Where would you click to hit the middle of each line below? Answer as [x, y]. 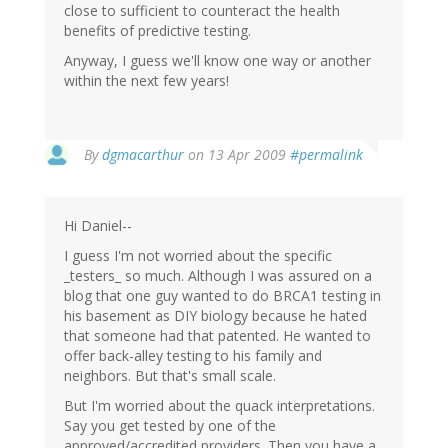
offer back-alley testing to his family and [193, 356]
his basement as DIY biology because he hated [215, 316]
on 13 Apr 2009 [237, 155]
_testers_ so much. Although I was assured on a [218, 276]
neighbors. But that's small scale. [170, 376]
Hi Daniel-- [98, 226]
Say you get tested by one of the [170, 426]
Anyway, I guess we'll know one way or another [217, 61]
